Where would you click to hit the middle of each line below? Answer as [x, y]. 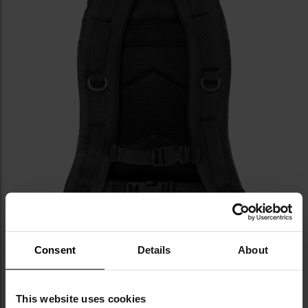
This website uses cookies [81, 298]
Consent [55, 250]
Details [154, 250]
